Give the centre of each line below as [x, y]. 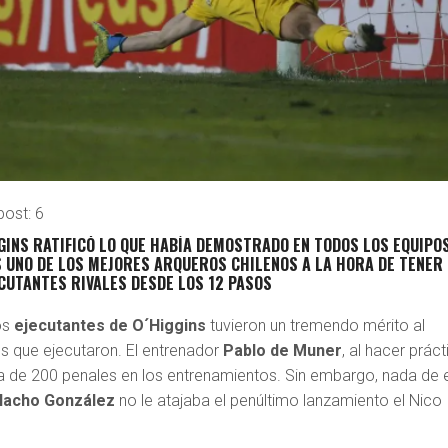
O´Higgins [169, 325]
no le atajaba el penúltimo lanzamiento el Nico [279, 400]
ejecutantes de [71, 325]
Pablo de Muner [283, 350]
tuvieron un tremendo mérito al [318, 325]
